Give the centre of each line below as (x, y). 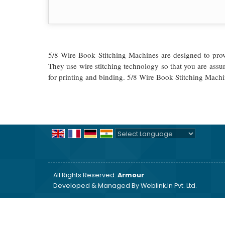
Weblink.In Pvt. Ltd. (169, 186)
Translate (197, 145)
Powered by (136, 145)
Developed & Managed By (97, 186)
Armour (131, 175)
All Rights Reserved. (85, 175)
